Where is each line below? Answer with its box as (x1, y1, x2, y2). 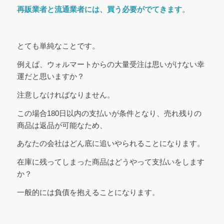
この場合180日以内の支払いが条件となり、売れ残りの (16, 108, 201, 117)
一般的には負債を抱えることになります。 (16, 187, 159, 196)
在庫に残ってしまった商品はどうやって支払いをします (16, 157, 204, 166)
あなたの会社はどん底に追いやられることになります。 (16, 139, 204, 148)
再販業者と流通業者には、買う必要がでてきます (16, 4, 182, 13)
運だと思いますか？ (16, 72, 84, 81)
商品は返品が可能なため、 (16, 120, 107, 129)
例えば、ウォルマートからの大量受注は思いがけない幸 (16, 60, 204, 69)
